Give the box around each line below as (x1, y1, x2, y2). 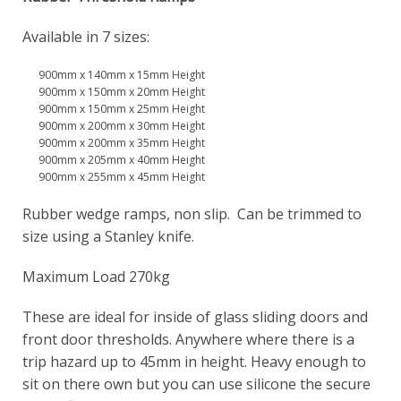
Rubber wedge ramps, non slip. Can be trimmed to (22, 204, 362, 225)
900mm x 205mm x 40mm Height (38, 152, 205, 168)
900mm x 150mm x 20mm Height (38, 84, 205, 100)
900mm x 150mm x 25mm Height (38, 101, 205, 117)
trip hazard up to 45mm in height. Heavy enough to (22, 352, 366, 372)
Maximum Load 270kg (22, 267, 170, 287)
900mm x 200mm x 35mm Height (38, 135, 205, 151)
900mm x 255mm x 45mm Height (38, 169, 205, 185)
